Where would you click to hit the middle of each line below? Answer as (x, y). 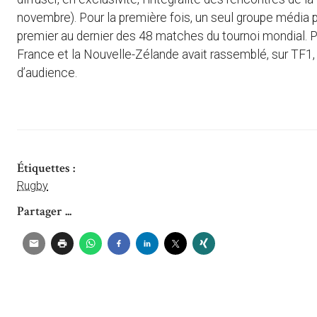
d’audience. (47, 73)
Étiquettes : (46, 168)
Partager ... (44, 211)
